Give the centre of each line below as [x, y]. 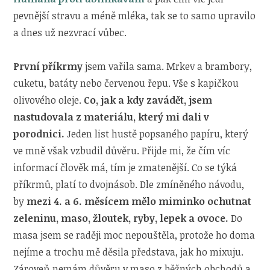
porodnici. [39, 133]
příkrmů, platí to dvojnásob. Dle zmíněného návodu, [129, 184]
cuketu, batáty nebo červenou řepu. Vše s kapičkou [126, 83]
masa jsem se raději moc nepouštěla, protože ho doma [134, 235]
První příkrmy [48, 66]
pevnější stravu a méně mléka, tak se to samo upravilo [135, 15]
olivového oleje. [49, 100]
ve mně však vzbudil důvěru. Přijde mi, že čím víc [122, 150]
